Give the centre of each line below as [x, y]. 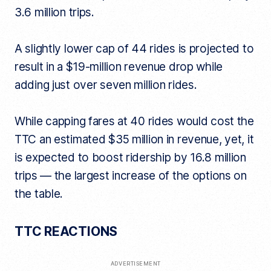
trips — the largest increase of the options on [130, 176]
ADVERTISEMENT [135, 264]
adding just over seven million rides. [107, 85]
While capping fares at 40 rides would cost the [134, 122]
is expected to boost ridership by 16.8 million [130, 158]
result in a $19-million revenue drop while [118, 67]
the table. [39, 194]
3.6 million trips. [56, 13]
